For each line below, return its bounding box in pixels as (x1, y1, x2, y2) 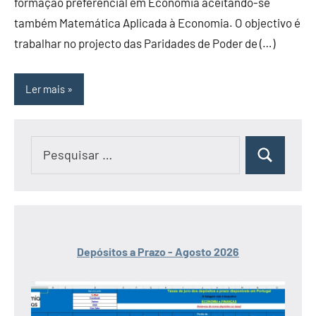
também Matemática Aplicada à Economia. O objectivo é (14, 15, 300, 30)
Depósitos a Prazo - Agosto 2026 (77, 244, 239, 258)
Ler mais (25, 83, 65, 96)
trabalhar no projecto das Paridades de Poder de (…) (14, 35, 275, 50)
